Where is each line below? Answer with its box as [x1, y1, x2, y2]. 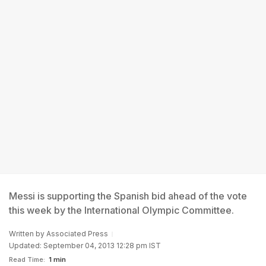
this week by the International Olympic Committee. [9, 204, 234, 216]
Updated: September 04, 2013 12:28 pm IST [9, 241, 161, 250]
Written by [9, 229, 46, 238]
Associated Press [46, 229, 108, 238]
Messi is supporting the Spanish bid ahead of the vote [9, 190, 247, 202]
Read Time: [9, 255, 45, 264]
